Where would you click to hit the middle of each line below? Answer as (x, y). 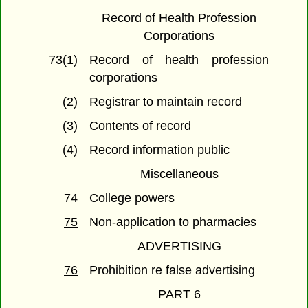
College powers (132, 198)
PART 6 (179, 295)
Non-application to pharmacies (173, 222)
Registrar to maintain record (166, 102)
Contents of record (141, 126)
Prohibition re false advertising (173, 271)
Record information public (160, 150)
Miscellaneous (179, 174)
